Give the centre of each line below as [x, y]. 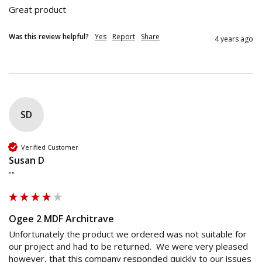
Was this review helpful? [49, 37]
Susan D [27, 161]
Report [124, 37]
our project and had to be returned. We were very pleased [128, 247]
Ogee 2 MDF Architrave [61, 219]
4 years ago [234, 39]
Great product [37, 10]
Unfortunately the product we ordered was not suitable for [128, 234]
